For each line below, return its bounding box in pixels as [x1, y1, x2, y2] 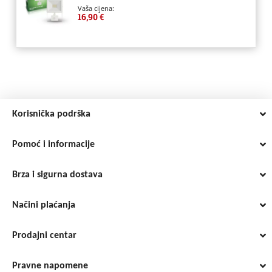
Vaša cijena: [77, 4, 114, 13]
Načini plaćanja [12, 200, 75, 211]
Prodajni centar [12, 231, 76, 241]
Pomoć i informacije [12, 140, 95, 150]
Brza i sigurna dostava [12, 170, 103, 180]
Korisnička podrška [12, 109, 90, 120]
